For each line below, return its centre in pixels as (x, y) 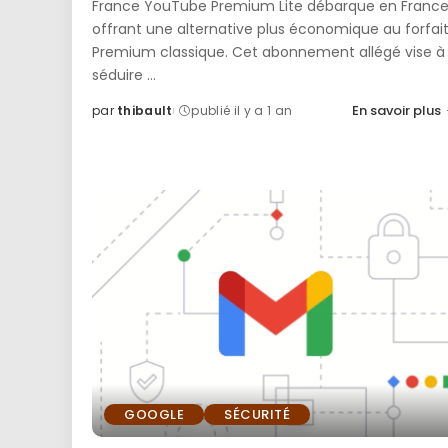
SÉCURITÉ (257, 415)
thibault (145, 110)
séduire (119, 74)
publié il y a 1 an (242, 110)
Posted (115, 119)
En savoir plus (396, 110)
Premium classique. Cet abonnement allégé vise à (268, 51)
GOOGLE (154, 415)
